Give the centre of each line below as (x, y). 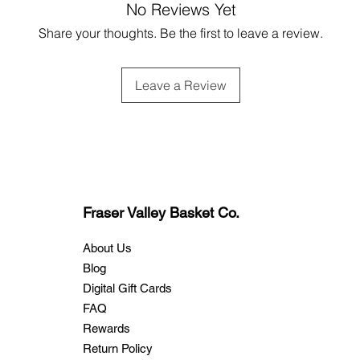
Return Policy (117, 348)
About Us (107, 247)
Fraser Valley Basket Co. (161, 212)
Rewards (106, 328)
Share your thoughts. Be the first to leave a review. (181, 33)
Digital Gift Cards (127, 288)
